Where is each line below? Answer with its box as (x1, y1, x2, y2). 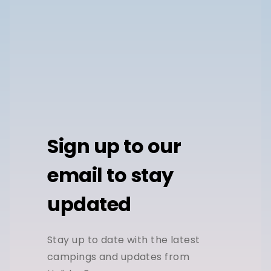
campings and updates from (47, 249, 190, 264)
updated (47, 191, 131, 218)
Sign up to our (47, 132, 181, 160)
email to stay (47, 162, 174, 189)
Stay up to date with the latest (47, 232, 200, 247)
